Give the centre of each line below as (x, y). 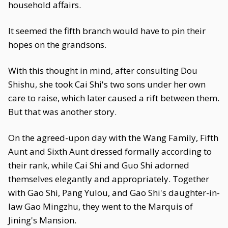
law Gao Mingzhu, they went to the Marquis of (101, 206)
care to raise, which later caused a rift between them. (114, 98)
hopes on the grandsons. (57, 45)
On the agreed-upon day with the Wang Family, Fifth (113, 138)
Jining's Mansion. (42, 220)
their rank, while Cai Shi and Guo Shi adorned (99, 165)
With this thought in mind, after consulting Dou (103, 70)
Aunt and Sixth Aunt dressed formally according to (110, 151)
